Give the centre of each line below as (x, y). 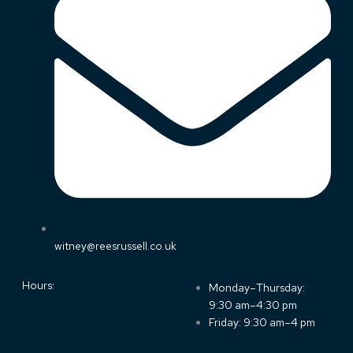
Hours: (38, 285)
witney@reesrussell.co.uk (116, 246)
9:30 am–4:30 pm (253, 305)
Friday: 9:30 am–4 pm (262, 322)
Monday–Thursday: (257, 287)
